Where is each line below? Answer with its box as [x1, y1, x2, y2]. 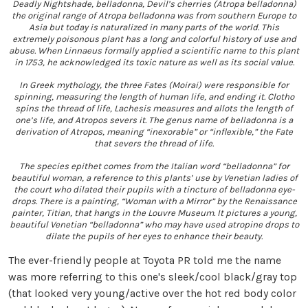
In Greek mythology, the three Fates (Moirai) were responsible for [19, 80, 289, 91]
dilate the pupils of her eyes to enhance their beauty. [45, 231, 263, 242]
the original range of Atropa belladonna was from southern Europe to [12, 10, 296, 21]
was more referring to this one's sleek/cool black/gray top [8, 270, 297, 284]
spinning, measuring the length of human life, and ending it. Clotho [14, 91, 294, 102]
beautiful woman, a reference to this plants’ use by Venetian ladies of [10, 173, 298, 184]
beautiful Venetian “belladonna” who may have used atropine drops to [9, 219, 299, 230]
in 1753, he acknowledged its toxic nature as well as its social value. [14, 57, 294, 68]
